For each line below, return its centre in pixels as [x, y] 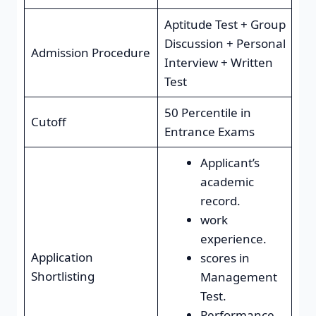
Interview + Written [218, 62]
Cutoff [48, 121]
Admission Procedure [90, 52]
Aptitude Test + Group [225, 24]
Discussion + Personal [225, 43]
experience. [233, 238]
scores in [225, 257]
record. [220, 200]
